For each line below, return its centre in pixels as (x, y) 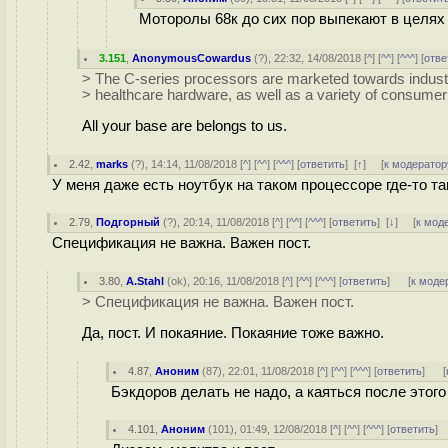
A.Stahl (145, 281)
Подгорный (128, 222)
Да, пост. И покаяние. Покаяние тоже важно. (233, 332)
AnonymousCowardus (192, 58)
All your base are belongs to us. (184, 125)
